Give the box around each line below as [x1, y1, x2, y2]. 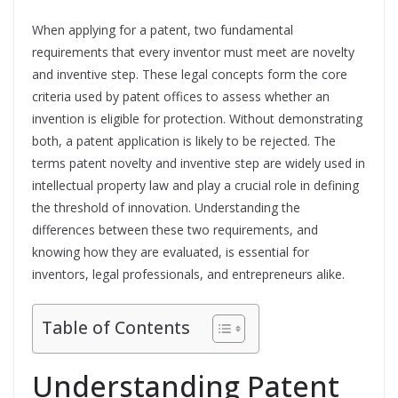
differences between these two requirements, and [32, 221, 318, 238]
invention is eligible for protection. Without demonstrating [32, 110, 362, 127]
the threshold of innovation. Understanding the [32, 199, 300, 216]
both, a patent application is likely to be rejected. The [32, 132, 336, 149]
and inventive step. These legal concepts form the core [32, 66, 347, 83]
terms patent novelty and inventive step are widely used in [32, 155, 365, 171]
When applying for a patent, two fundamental [32, 21, 293, 38]
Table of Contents [42, 315, 190, 340]
